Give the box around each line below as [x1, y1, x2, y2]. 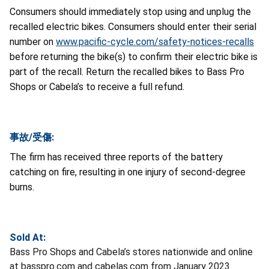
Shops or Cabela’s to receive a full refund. [10, 80, 184, 92]
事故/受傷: [10, 131, 54, 143]
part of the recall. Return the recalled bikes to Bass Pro [10, 65, 244, 77]
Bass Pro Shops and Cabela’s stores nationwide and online [10, 246, 253, 258]
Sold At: [10, 231, 46, 243]
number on [10, 35, 56, 47]
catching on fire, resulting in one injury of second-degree [10, 166, 246, 178]
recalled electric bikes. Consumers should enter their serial [10, 20, 256, 32]
